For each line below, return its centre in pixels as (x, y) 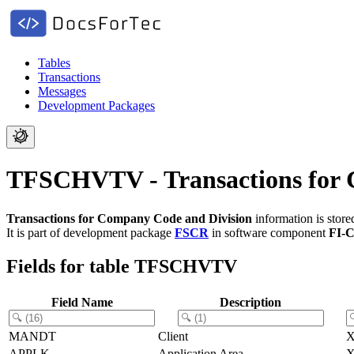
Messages (62, 91)
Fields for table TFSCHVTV (122, 266)
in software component (269, 232)
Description (250, 302)
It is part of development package (90, 232)
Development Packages (96, 105)
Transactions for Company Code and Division (129, 218)
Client (173, 336)
